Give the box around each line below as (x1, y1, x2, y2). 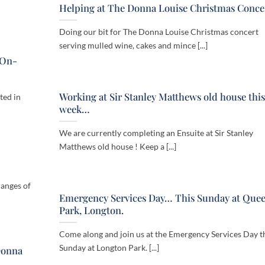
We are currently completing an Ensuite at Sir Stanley (59, 128, 253, 138)
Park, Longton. (59, 203, 124, 217)
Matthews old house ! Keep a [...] (59, 141, 176, 152)
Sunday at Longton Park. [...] (59, 243, 159, 253)
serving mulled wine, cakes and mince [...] (59, 40, 208, 51)
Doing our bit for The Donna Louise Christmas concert (59, 27, 258, 37)
